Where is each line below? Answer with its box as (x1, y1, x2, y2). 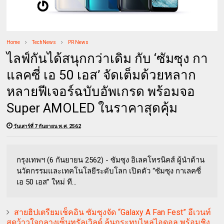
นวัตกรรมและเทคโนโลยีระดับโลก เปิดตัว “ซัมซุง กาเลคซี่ (16, 166, 201, 175)
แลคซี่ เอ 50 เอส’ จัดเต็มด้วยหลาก (6, 67, 196, 82)
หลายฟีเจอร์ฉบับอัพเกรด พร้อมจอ (6, 83, 195, 99)
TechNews (32, 39, 56, 45)
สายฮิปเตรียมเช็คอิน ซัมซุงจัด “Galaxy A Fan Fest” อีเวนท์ (14, 207, 211, 217)
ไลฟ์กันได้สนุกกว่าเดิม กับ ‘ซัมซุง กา (6, 50, 208, 66)
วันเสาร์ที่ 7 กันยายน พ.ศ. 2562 (13, 123, 81, 129)
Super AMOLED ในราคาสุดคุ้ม (6, 100, 178, 115)
